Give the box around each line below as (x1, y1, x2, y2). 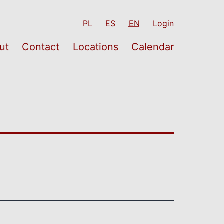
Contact (22, 40, 60, 53)
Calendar (131, 40, 174, 53)
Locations (72, 40, 118, 53)
